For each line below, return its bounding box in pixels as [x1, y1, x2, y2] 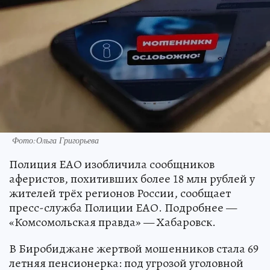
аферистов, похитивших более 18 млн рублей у [9, 170, 255, 187]
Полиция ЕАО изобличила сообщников [9, 155, 215, 172]
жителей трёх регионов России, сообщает [9, 184, 231, 201]
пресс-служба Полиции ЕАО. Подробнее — [9, 199, 237, 216]
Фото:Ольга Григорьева [12, 134, 99, 146]
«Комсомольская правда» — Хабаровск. [9, 213, 216, 230]
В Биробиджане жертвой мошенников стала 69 [9, 240, 259, 257]
